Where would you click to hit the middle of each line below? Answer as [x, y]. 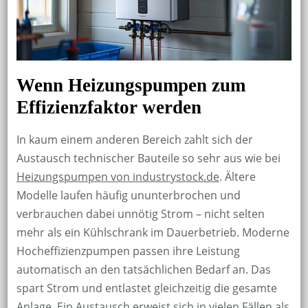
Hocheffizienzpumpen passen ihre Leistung [128, 251]
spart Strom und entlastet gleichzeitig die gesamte [146, 288]
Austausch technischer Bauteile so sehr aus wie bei [148, 158]
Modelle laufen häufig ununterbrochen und [128, 195]
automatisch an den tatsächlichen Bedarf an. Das [143, 269]
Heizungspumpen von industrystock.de [118, 176]
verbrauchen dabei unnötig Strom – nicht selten [140, 213]
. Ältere [237, 176]
